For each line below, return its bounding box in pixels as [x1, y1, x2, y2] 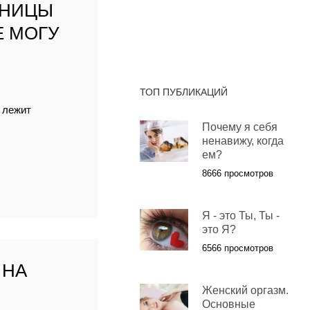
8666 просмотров [201, 168, 273, 179]
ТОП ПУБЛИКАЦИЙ [139, 86, 228, 98]
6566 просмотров [201, 243, 273, 254]
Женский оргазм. [201, 284, 289, 297]
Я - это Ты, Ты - [201, 210, 280, 222]
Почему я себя [201, 121, 277, 134]
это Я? [201, 224, 236, 236]
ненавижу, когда [201, 135, 284, 147]
